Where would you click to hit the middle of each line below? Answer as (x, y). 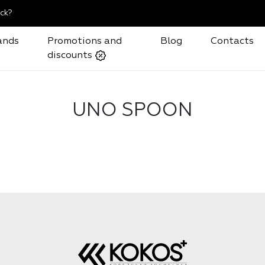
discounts (71, 55)
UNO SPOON (132, 110)
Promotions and (84, 41)
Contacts (232, 41)
